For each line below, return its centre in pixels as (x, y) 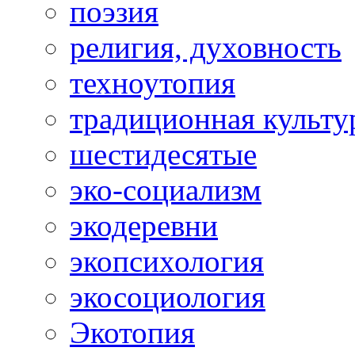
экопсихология (167, 261)
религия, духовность (206, 48)
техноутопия (153, 83)
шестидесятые (163, 155)
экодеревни (144, 226)
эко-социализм (166, 190)
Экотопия (132, 333)
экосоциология (168, 297)
